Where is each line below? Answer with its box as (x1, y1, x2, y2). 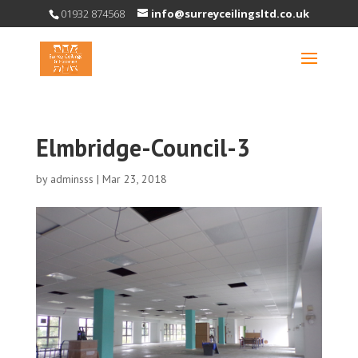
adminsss (50, 172, 93, 186)
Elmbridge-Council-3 (35, 132, 250, 163)
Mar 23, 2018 (101, 172, 167, 186)
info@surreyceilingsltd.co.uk (150, 6, 309, 21)
